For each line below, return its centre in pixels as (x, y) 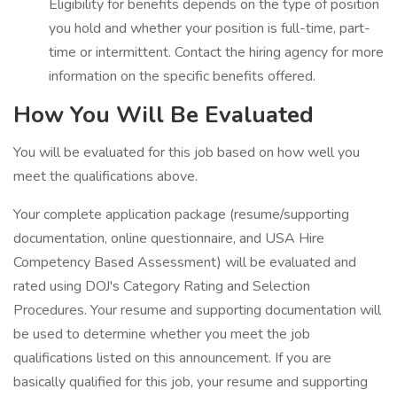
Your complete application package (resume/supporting (181, 214)
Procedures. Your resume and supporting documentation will (197, 310)
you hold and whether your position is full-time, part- (210, 28)
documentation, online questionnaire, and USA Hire (169, 238)
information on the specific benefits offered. (182, 76)
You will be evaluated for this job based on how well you (187, 152)
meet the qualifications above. (105, 176)
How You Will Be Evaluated (163, 115)
